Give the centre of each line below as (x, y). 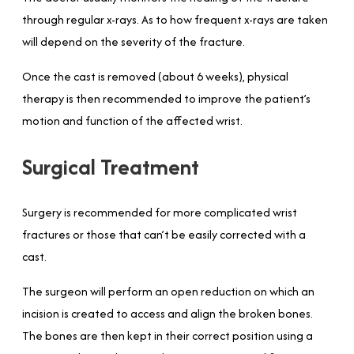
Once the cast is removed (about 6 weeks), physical (155, 76)
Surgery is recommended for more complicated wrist (160, 212)
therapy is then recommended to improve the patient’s (166, 98)
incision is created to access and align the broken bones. (168, 313)
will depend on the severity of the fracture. (134, 41)
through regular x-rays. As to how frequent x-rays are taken (175, 19)
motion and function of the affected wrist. (132, 120)
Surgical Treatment (111, 166)
